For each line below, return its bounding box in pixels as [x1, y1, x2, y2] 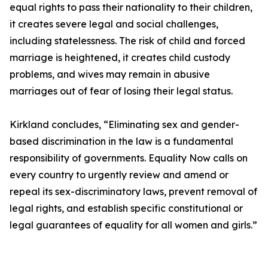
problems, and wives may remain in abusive [10, 68, 210, 81]
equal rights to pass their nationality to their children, [10, 1, 252, 14]
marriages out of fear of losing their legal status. [10, 85, 233, 98]
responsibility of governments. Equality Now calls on [10, 152, 248, 165]
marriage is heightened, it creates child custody [10, 51, 230, 64]
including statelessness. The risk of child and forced [10, 35, 245, 47]
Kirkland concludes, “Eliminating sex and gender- [10, 118, 239, 131]
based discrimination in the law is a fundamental [10, 135, 233, 148]
